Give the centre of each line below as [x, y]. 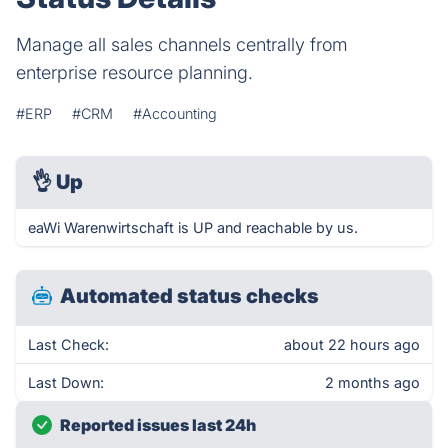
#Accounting [175, 113]
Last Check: [68, 344]
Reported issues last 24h [158, 425]
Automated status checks [189, 296]
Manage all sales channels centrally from [182, 44]
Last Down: [66, 382]
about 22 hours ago [352, 344]
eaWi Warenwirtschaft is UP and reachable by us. [193, 227]
